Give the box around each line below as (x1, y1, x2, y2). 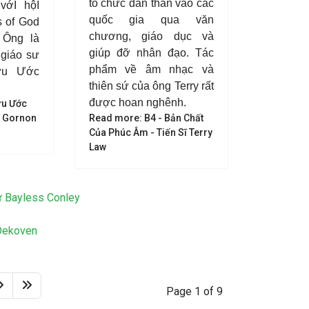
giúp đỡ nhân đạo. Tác (88, 47, 214, 59)
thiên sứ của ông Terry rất (88, 80, 214, 92)
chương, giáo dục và (88, 30, 214, 42)
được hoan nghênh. (88, 97, 186, 108)
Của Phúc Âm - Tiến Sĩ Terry (88, 127, 212, 138)
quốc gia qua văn (88, 14, 214, 26)
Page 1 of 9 (166, 285, 223, 298)
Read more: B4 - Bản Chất (88, 112, 203, 123)
